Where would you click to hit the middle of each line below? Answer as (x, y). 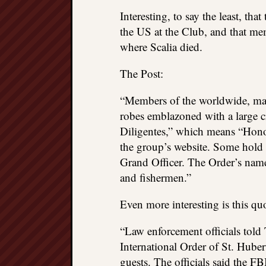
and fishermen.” (156, 177)
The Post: (142, 73)
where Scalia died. (161, 47)
